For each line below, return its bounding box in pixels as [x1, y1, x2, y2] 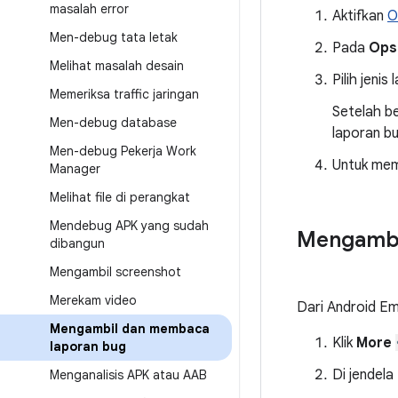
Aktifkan [332, 7, 387, 25]
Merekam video [50, 292, 137, 308]
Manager [50, 161, 100, 177]
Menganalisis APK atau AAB [50, 367, 207, 383]
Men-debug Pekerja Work [50, 143, 196, 159]
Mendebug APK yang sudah [50, 218, 209, 234]
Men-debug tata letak [50, 29, 178, 45]
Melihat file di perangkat [50, 189, 190, 205]
